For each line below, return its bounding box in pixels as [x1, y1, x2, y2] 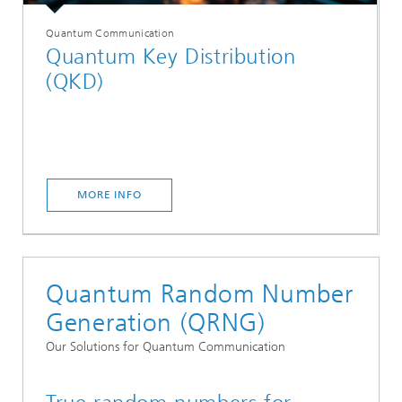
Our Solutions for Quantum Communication [46, 339, 285, 355]
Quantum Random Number [46, 279, 354, 310]
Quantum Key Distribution [46, 44, 296, 70]
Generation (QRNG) [46, 308, 266, 338]
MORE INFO [76, 188, 143, 202]
